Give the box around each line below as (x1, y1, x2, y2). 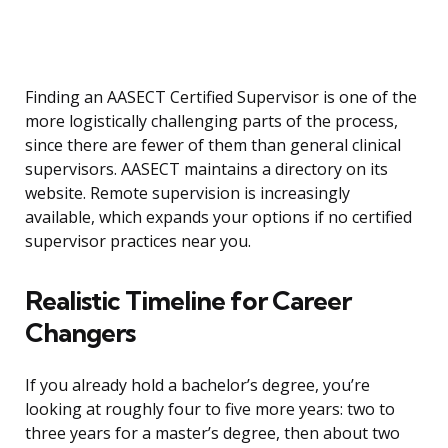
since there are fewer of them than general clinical (25, 134, 401, 157)
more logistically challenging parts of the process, (25, 110, 398, 133)
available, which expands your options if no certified (25, 206, 412, 229)
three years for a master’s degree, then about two (25, 422, 400, 445)
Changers (25, 316, 135, 350)
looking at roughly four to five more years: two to (25, 398, 395, 421)
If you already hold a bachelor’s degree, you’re (25, 374, 370, 397)
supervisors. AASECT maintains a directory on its (25, 158, 388, 181)
